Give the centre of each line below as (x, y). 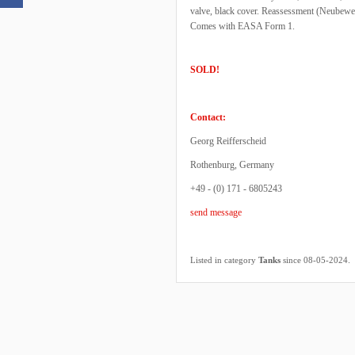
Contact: (208, 117)
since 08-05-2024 (314, 260)
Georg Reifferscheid (228, 141)
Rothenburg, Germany (232, 165)
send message (216, 212)
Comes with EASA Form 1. (242, 26)
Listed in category (224, 260)
